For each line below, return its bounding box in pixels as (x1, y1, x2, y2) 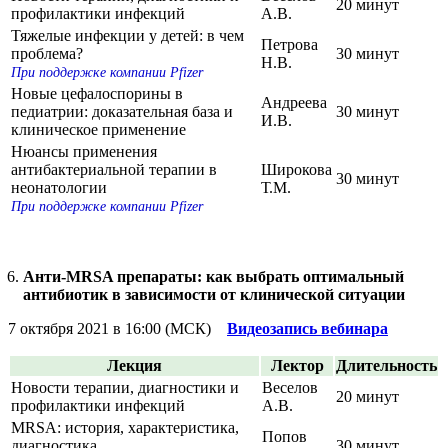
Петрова (261, 35, 318, 53)
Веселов (262, 378, 318, 396)
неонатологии (11, 178, 107, 196)
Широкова (261, 160, 332, 178)
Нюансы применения (11, 142, 157, 160)
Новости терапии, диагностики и (11, 378, 239, 396)
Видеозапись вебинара (227, 319, 388, 337)
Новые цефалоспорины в (11, 84, 183, 102)
